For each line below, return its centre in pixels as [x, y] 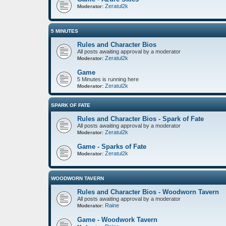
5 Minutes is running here [108, 79]
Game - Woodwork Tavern [117, 219]
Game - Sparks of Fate [112, 146]
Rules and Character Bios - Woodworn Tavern [148, 192]
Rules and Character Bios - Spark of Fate [140, 119]
